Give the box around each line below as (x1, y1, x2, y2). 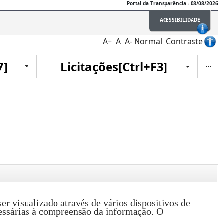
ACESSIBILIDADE (159, 16, 200, 23)
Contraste (166, 36, 203, 47)
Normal (134, 36, 162, 47)
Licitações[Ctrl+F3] (60, 58, 167, 75)
